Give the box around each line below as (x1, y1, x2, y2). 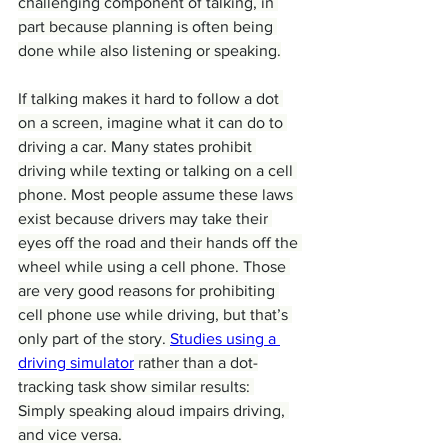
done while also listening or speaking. (18, 42, 281, 60)
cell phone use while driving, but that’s (18, 306, 292, 324)
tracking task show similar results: (18, 378, 254, 396)
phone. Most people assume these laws (18, 186, 297, 204)
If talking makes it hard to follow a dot (18, 90, 283, 108)
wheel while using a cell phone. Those (18, 258, 290, 276)
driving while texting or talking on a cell (18, 162, 297, 180)
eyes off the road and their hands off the (18, 234, 302, 252)
